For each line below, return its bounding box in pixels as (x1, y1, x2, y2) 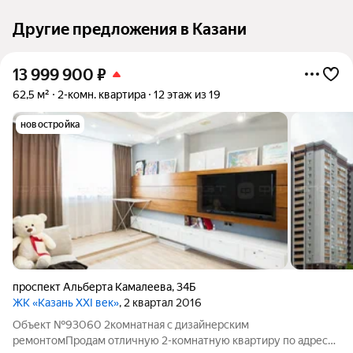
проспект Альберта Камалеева (13, 281, 172, 293)
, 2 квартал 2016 (119, 296, 202, 309)
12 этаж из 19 (154, 88, 221, 101)
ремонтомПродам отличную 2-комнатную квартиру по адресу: (13, 334, 336, 347)
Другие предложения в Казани (13, 20, 247, 39)
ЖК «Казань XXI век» (13, 296, 119, 309)
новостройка (20, 119, 80, 130)
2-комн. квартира (58, 88, 146, 101)
